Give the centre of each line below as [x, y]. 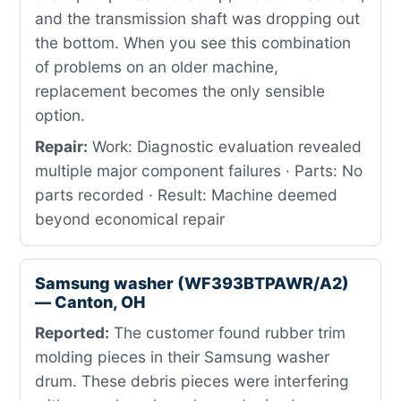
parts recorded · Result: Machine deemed [186, 195]
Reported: [72, 333]
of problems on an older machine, [157, 67]
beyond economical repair [130, 219]
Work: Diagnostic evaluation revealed [225, 146]
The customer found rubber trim [227, 333]
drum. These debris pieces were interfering [192, 381]
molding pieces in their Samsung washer [182, 357]
